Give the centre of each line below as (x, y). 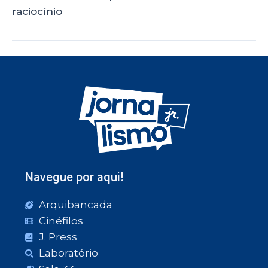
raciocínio (37, 11)
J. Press (58, 237)
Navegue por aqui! (74, 177)
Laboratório (68, 253)
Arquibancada (75, 205)
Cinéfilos (61, 221)
